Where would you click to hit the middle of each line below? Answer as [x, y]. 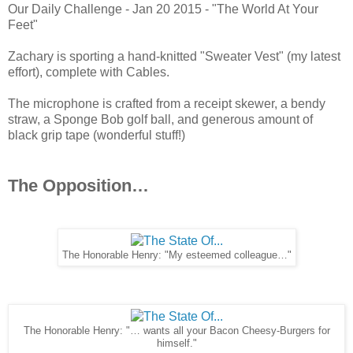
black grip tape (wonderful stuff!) [97, 136]
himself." [176, 344]
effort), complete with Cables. [89, 72]
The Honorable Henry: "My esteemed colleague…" [176, 256]
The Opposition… [78, 186]
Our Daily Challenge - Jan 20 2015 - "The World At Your [163, 9]
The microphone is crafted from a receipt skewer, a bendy [167, 104]
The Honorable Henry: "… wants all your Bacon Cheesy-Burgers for [176, 331]
